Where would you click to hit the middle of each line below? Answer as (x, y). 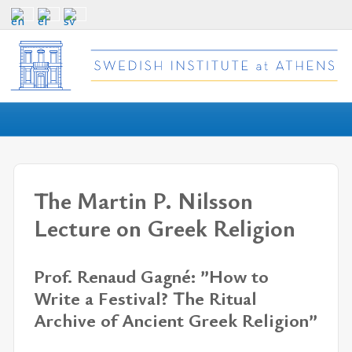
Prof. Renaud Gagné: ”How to (151, 276)
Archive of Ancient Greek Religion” (176, 320)
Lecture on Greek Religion (165, 227)
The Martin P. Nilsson (143, 200)
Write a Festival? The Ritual (145, 298)
